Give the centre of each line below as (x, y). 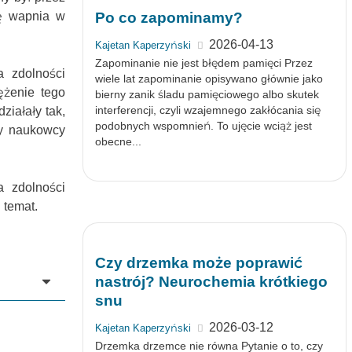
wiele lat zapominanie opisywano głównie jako (209, 79)
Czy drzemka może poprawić (198, 263)
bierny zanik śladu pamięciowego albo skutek (207, 94)
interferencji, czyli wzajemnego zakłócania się (207, 110)
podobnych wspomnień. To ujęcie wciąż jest (203, 126)
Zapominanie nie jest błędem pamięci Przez (203, 63)
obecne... (118, 141)
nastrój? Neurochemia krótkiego (211, 282)
